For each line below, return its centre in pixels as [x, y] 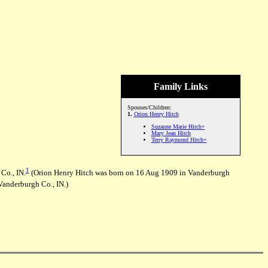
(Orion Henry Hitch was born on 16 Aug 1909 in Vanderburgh [129, 173]
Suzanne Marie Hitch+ [178, 127]
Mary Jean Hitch [171, 133]
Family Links [180, 86]
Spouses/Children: [149, 107]
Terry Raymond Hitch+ [179, 140]
